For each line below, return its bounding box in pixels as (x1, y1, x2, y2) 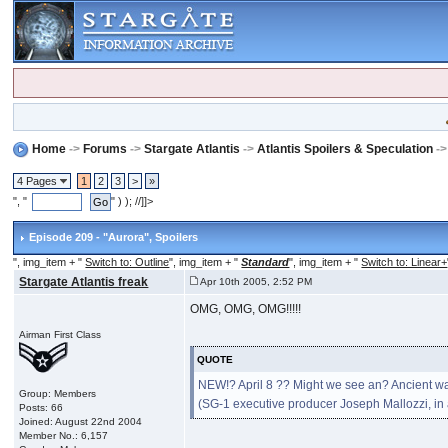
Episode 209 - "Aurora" (29, 230, 150, 243)
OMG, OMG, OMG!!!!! (190, 301, 302, 316)
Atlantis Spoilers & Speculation (257, 141, 434, 156)
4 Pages (17, 174, 61, 187)
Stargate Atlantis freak (19, 274, 149, 289)
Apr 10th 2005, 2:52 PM (198, 275, 313, 287)
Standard (241, 255, 290, 268)
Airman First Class (19, 328, 102, 340)
